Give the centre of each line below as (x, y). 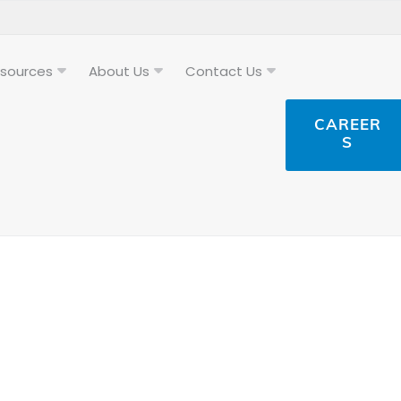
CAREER (347, 126)
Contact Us (223, 71)
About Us (119, 71)
